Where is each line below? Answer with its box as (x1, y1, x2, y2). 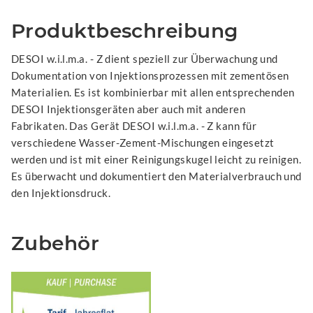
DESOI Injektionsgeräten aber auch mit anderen (11, 102, 246, 115)
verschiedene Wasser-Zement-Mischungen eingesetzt (11, 136, 275, 149)
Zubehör (11, 231, 100, 255)
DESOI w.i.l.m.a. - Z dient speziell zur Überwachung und (11, 52, 278, 65)
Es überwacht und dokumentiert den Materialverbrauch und (11, 169, 302, 182)
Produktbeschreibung (11, 18, 238, 43)
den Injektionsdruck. (11, 186, 110, 199)
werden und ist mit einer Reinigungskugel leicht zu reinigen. (11, 152, 302, 166)
